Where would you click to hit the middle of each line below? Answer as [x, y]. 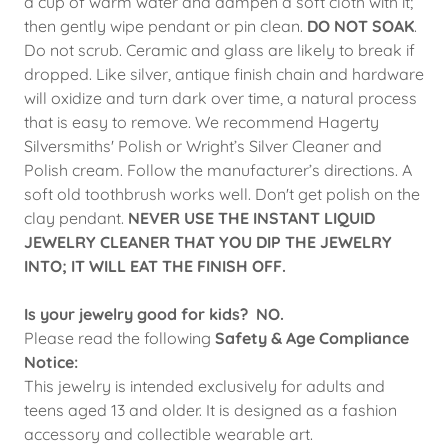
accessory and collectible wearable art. [168, 434]
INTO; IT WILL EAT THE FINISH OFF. [155, 266]
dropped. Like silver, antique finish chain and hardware [224, 74]
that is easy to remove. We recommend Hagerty [201, 122]
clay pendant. [76, 218]
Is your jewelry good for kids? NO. [154, 314]
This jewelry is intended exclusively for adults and [204, 386]
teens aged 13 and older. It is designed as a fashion [210, 410]
